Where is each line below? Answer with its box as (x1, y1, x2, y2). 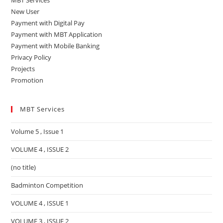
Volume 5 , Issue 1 (11, 127, 64, 136)
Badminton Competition (11, 181, 84, 190)
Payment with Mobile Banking (11, 41, 100, 51)
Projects (11, 64, 35, 74)
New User (11, 7, 40, 16)
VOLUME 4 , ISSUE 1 (11, 199, 69, 208)
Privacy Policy (11, 53, 52, 62)
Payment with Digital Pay (11, 18, 85, 28)
